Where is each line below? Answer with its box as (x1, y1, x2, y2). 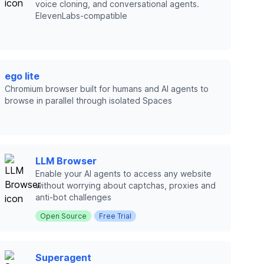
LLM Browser (35, 155, 97, 167)
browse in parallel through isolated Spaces (5, 95, 172, 105)
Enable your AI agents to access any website (35, 169, 212, 179)
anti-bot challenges (35, 192, 111, 202)
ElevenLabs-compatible (35, 11, 127, 21)
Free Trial (99, 212, 131, 220)
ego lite (5, 70, 39, 82)
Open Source (40, 212, 87, 220)
